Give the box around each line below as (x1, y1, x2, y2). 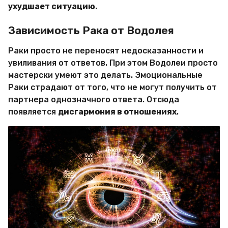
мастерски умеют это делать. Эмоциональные (8, 70, 203, 80)
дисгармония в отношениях (58, 106, 177, 117)
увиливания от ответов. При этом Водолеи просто (8, 58, 218, 68)
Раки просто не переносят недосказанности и (8, 45, 204, 55)
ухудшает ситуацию (8, 1, 95, 11)
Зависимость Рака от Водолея (8, 24, 174, 37)
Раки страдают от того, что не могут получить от (8, 82, 217, 92)
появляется (8, 106, 58, 117)
